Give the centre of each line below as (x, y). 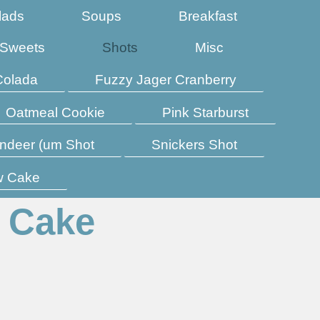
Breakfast (208, 16)
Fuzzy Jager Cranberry (165, 79)
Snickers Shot (194, 145)
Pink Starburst (205, 112)
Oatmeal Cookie (55, 112)
